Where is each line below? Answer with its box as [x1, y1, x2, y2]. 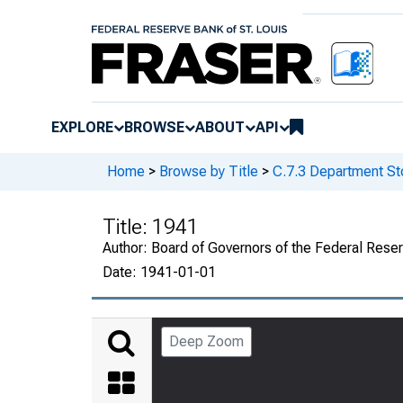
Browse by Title [159, 163, 258, 181]
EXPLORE [51, 118, 113, 136]
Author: [103, 238, 151, 256]
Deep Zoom [169, 332, 244, 350]
